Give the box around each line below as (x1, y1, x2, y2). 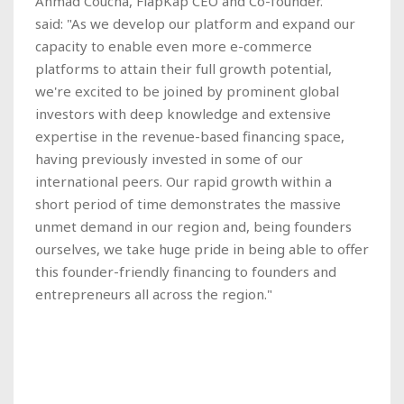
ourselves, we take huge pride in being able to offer (35, 239, 369, 258)
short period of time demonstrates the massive (35, 194, 341, 213)
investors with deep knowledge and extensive (35, 104, 331, 123)
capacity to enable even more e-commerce (35, 36, 312, 55)
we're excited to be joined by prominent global (35, 81, 339, 100)
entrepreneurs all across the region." (35, 284, 272, 303)
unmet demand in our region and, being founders (35, 216, 352, 235)
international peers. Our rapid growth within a (35, 171, 332, 190)
